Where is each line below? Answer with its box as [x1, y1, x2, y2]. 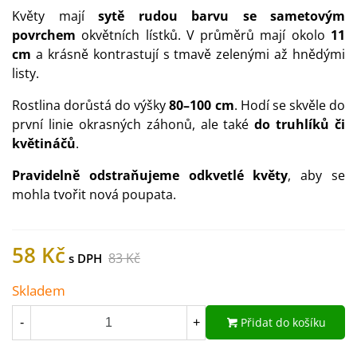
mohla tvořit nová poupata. [12, 186, 176, 203]
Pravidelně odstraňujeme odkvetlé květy [12, 167, 288, 184]
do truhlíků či [254, 116, 345, 133]
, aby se [288, 167, 346, 184]
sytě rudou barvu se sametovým [84, 7, 345, 25]
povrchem [12, 26, 82, 44]
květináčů [12, 135, 76, 152]
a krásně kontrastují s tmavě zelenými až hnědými [31, 45, 345, 63]
